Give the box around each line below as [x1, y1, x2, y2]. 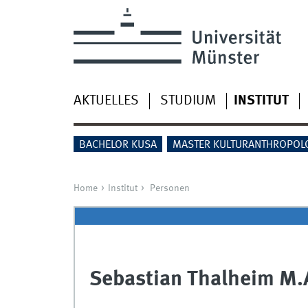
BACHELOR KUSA [78, 140, 157, 151]
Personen [149, 184, 190, 194]
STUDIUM [159, 93, 216, 108]
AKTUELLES [73, 93, 139, 108]
